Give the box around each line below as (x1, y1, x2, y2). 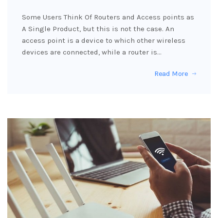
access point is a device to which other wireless (22, 36, 185, 45)
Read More (154, 69, 188, 78)
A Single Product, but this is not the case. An (22, 24, 174, 33)
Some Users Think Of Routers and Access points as (22, 12, 194, 21)
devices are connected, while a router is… (22, 47, 162, 56)
